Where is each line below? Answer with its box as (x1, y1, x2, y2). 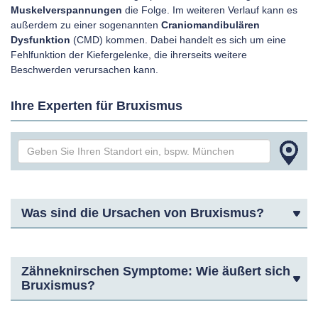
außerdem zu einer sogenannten (11, 19, 161, 31)
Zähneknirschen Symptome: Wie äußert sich (21, 264, 290, 278)
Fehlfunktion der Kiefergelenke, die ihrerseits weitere (11, 49, 247, 60)
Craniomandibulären (161, 19, 260, 31)
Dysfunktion (11, 34, 70, 45)
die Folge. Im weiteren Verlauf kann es (122, 4, 297, 16)
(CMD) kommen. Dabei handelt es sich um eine (70, 34, 286, 45)
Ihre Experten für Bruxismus (11, 99, 182, 113)
